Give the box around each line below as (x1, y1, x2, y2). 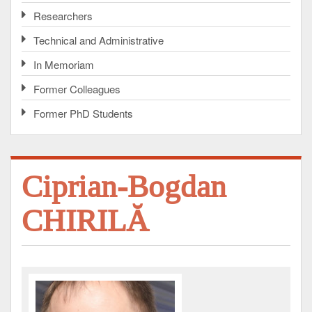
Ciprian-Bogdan (22, 169, 226, 205)
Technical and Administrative (33, 33, 164, 48)
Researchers (33, 8, 93, 24)
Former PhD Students (33, 106, 133, 121)
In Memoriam (33, 57, 94, 72)
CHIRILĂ (22, 203, 149, 239)
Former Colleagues (33, 81, 120, 97)
